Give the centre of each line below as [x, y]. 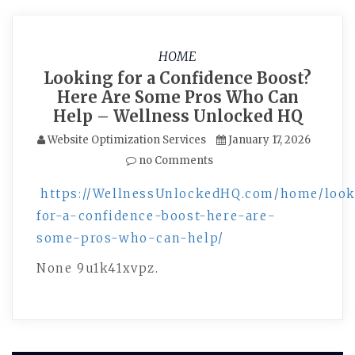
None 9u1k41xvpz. [98, 268]
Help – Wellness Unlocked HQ [177, 116]
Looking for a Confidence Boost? [177, 78]
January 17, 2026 [269, 140]
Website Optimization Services [126, 140]
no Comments [175, 160]
